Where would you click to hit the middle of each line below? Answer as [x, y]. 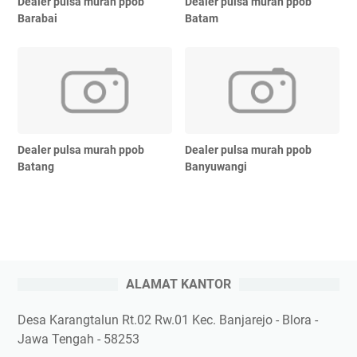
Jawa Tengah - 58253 [78, 339]
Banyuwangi [216, 166]
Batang [36, 166]
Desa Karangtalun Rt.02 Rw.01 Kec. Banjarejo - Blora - [168, 320]
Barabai [37, 18]
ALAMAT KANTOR [178, 284]
